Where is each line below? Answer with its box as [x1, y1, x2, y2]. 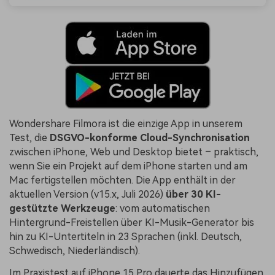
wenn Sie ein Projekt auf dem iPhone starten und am [9, 160, 247, 172]
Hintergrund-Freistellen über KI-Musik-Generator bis [9, 217, 254, 229]
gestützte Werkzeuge [9, 203, 115, 215]
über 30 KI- [166, 188, 221, 201]
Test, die [9, 132, 50, 144]
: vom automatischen [115, 203, 210, 215]
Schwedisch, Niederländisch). [9, 245, 140, 257]
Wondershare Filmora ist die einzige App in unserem [9, 118, 242, 130]
